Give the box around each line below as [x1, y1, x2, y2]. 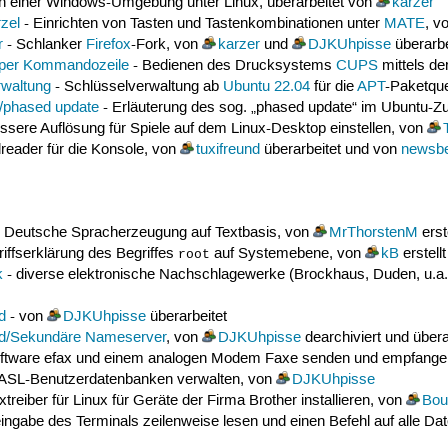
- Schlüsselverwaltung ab [50, 78, 223, 97]
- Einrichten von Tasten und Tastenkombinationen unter [19, 15, 384, 34]
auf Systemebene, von [209, 244, 365, 263]
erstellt [398, 244, 446, 263]
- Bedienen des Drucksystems [128, 57, 336, 76]
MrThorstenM [328, 223, 418, 242]
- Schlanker [2, 36, 86, 55]
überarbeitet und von [259, 141, 401, 160]
